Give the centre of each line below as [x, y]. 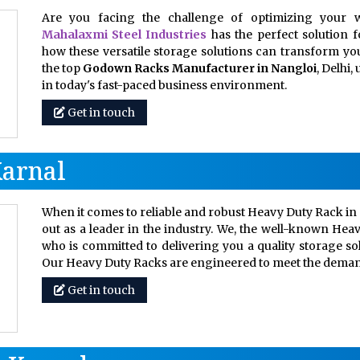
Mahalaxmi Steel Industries [124, 35]
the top [62, 68]
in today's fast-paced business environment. [164, 85]
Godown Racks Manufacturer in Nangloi [199, 68]
